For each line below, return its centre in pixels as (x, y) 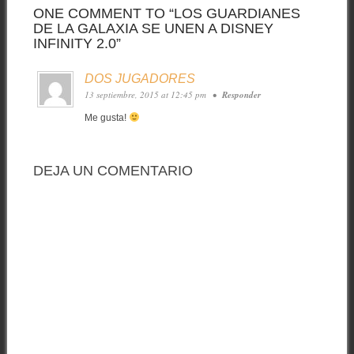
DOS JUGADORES (139, 78)
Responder (241, 94)
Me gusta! (106, 117)
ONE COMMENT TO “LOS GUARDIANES (166, 13)
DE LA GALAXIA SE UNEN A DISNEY (153, 28)
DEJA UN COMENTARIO (113, 171)
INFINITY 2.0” (77, 43)
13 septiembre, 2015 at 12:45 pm (146, 94)
